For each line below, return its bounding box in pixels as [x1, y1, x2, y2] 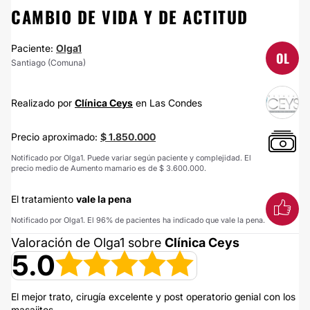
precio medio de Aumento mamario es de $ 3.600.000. [11, 163, 206, 173]
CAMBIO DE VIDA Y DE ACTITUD [11, 4, 248, 29]
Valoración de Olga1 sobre [11, 235, 165, 250]
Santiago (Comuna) [11, 57, 86, 68]
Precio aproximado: [11, 131, 100, 143]
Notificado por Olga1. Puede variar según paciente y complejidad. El [11, 153, 251, 163]
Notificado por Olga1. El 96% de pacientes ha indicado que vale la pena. [11, 215, 265, 225]
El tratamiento [11, 193, 76, 205]
